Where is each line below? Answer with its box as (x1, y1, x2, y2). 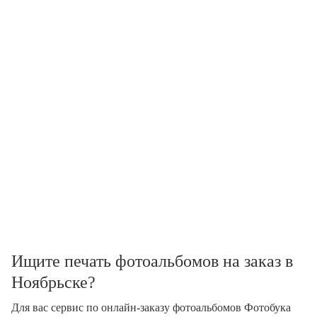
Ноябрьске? (11, 273, 96, 292)
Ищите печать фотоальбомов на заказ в (11, 252, 293, 270)
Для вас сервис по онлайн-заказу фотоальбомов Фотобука (11, 301, 291, 313)
